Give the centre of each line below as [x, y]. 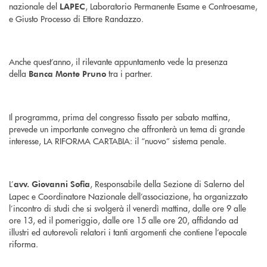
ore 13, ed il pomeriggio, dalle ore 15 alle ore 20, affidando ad [124, 220]
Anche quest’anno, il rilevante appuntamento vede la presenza [118, 62]
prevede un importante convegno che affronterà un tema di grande [127, 129]
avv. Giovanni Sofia [52, 184]
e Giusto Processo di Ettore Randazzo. [76, 19]
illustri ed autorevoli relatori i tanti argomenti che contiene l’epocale [128, 232]
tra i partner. [131, 74]
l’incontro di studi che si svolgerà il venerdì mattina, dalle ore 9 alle [128, 208]
